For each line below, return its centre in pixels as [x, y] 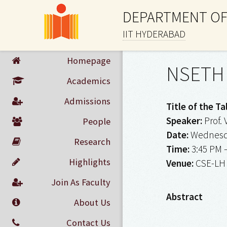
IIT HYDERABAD [154, 34]
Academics [88, 81]
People [96, 121]
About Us [92, 202]
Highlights [89, 162]
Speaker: [184, 121]
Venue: [180, 163]
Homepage [88, 61]
